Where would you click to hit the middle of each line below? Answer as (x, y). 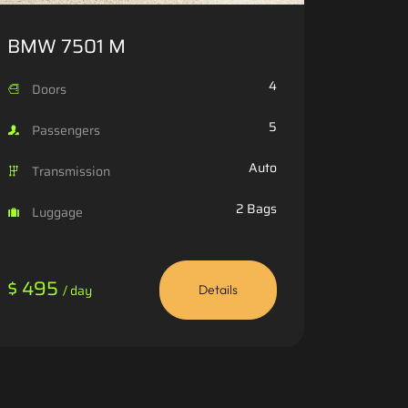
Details (218, 289)
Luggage (56, 212)
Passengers (65, 130)
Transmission (70, 171)
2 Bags (256, 208)
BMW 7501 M (66, 46)
